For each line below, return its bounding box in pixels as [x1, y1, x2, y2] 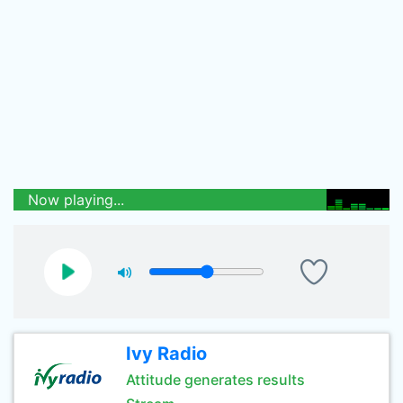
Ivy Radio [126, 343, 207, 364]
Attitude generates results [126, 371, 305, 389]
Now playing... [28, 191, 124, 209]
